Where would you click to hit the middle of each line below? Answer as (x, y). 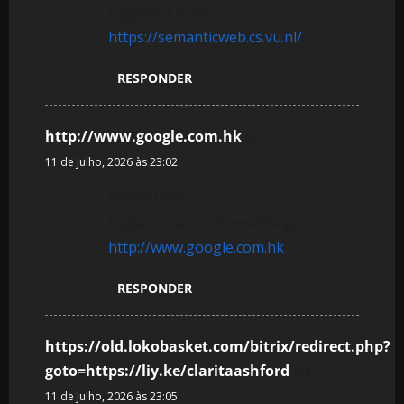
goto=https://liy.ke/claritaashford (167, 370)
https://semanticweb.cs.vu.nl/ (205, 37)
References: (147, 193)
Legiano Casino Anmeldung (201, 222)
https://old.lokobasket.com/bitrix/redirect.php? (218, 346)
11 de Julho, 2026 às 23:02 (111, 161)
